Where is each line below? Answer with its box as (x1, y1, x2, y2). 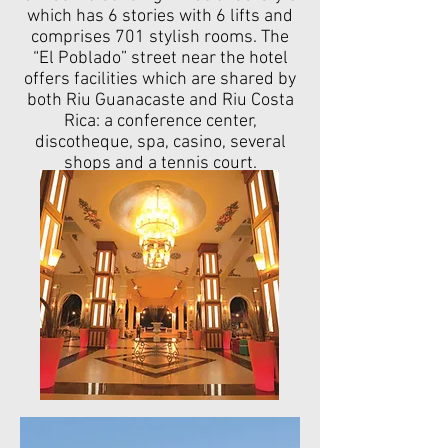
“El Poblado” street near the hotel (32, 48, 288, 69)
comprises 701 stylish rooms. (31, 27, 257, 48)
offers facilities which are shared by (24, 69, 296, 90)
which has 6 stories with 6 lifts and (27, 6, 293, 27)
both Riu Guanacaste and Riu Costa (26, 90, 294, 111)
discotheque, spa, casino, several (34, 132, 286, 153)
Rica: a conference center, (63, 111, 257, 132)
